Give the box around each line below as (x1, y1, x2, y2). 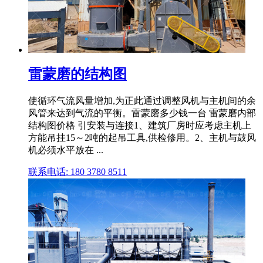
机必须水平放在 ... (28, 144, 103, 155)
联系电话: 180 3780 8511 (28, 166, 127, 177)
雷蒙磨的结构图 (28, 66, 127, 82)
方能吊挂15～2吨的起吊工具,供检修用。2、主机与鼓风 (28, 132, 256, 143)
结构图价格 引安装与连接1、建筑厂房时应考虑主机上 (28, 120, 251, 130)
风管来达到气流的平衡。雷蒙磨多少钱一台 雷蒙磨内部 (28, 107, 256, 118)
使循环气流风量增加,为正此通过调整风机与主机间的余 (28, 95, 256, 106)
